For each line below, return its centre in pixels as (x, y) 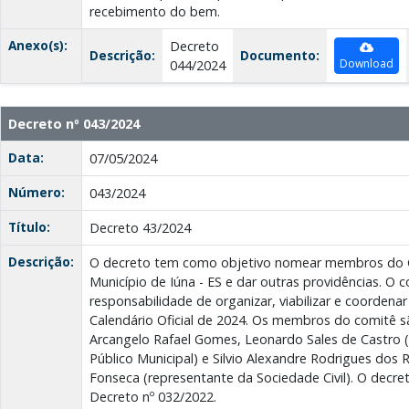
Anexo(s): (38, 46)
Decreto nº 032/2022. (153, 397)
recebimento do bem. (155, 12)
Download (367, 64)
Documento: (280, 56)
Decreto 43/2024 (140, 228)
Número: (37, 193)
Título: (29, 227)
